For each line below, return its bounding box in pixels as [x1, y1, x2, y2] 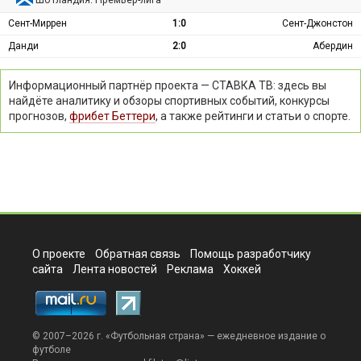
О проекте [32, 247, 85, 260]
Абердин [313, 39, 353, 52]
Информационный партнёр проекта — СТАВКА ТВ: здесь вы [9, 78, 326, 92]
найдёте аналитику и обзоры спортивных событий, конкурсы [9, 93, 330, 107]
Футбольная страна [110, 330, 200, 342]
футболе [32, 343, 71, 355]
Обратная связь [95, 247, 180, 260]
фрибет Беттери [69, 109, 156, 122]
